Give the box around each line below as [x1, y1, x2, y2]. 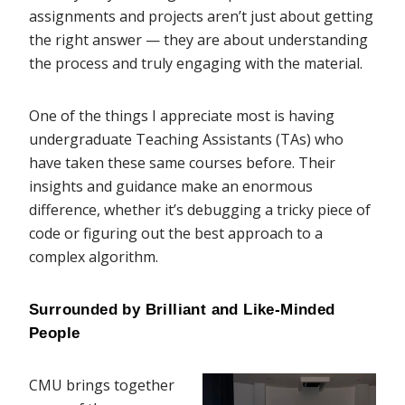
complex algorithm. [29, 247, 158, 268]
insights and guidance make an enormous [29, 176, 313, 197]
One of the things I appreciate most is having [29, 106, 334, 127]
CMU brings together [29, 375, 174, 396]
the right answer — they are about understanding [29, 30, 368, 51]
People [29, 324, 80, 343]
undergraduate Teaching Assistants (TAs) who [29, 129, 344, 150]
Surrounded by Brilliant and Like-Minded [29, 300, 335, 319]
